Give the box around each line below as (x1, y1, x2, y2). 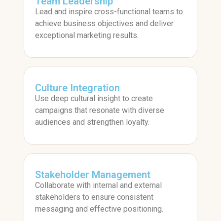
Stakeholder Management (35, 169, 150, 181)
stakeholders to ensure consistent (35, 192, 153, 202)
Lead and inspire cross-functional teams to (35, 7, 183, 17)
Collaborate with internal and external (35, 181, 162, 190)
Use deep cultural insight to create (35, 94, 153, 104)
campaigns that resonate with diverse (35, 106, 164, 115)
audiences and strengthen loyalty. (35, 117, 149, 127)
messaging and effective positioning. (35, 204, 163, 214)
